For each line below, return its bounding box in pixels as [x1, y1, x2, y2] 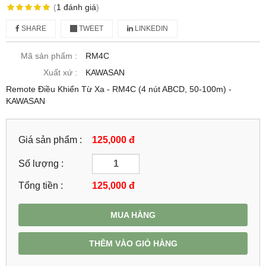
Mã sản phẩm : [21, 50, 77, 61]
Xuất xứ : [43, 67, 77, 77]
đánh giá [63, 2, 96, 12]
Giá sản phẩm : [18, 134, 82, 145]
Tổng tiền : [18, 179, 63, 191]
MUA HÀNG [110, 210, 156, 220]
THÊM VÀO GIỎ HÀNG [88, 238, 178, 248]
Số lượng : [18, 158, 64, 169]
